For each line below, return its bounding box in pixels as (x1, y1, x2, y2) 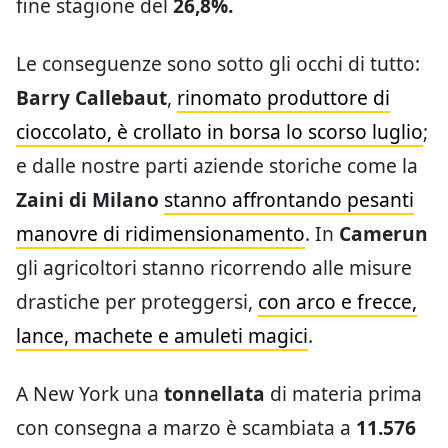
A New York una (16, 379, 164, 407)
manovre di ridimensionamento (16, 219, 305, 247)
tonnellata (164, 379, 265, 407)
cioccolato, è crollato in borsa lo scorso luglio (16, 117, 423, 145)
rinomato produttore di (177, 83, 390, 111)
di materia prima (265, 379, 422, 407)
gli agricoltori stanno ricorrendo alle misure (16, 253, 412, 281)
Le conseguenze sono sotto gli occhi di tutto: (16, 49, 420, 77)
